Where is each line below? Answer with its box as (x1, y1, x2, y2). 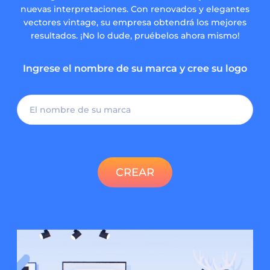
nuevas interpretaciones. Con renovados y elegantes (20, 4, 250, 14)
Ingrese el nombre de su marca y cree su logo (23, 63, 247, 74)
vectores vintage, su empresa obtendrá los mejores (24, 17, 246, 28)
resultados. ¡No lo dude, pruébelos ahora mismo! (30, 30, 240, 41)
